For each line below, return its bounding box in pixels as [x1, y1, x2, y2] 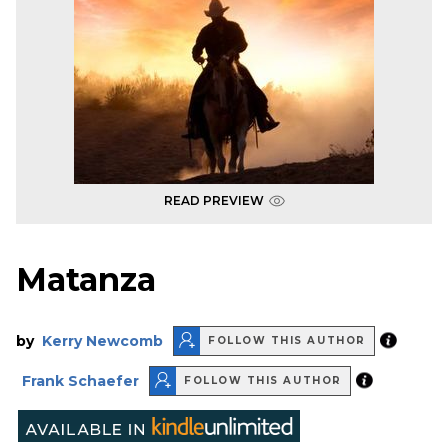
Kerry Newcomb [42, 331, 163, 350]
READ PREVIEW [163, 193, 264, 208]
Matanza [16, 260, 156, 300]
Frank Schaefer [22, 371, 139, 390]
